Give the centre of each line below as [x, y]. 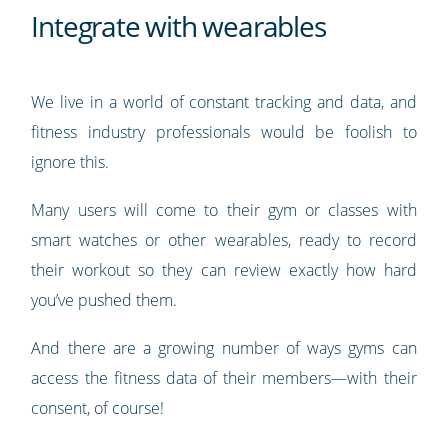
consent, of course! [98, 407]
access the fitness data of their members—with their [224, 377]
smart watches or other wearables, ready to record [224, 239]
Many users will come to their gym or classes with [224, 209]
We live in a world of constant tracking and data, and [224, 101]
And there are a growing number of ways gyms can [224, 347]
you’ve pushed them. [104, 299]
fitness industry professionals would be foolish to [224, 131]
